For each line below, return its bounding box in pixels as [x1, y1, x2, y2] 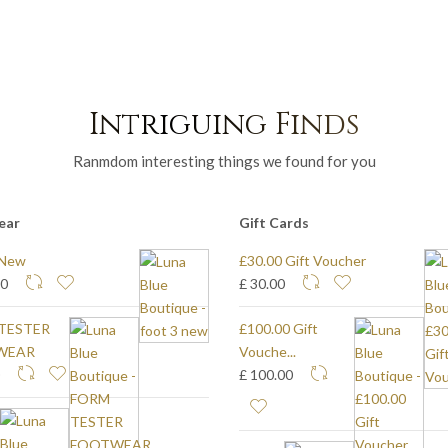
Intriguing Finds [89, 104, 359, 145]
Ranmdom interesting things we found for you [72, 151, 376, 170]
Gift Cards [239, 213, 309, 231]
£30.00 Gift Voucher [239, 251, 366, 269]
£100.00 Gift [239, 319, 318, 337]
